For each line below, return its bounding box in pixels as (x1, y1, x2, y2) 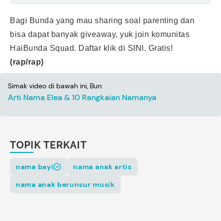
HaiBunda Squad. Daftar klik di (10, 43, 128, 52)
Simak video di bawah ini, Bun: (8, 81, 103, 90)
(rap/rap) (10, 57, 44, 66)
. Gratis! (144, 43, 173, 52)
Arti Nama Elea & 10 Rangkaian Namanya (8, 92, 156, 103)
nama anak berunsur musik (16, 180, 115, 189)
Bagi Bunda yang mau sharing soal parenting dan (10, 16, 194, 25)
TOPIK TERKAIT (10, 139, 87, 151)
